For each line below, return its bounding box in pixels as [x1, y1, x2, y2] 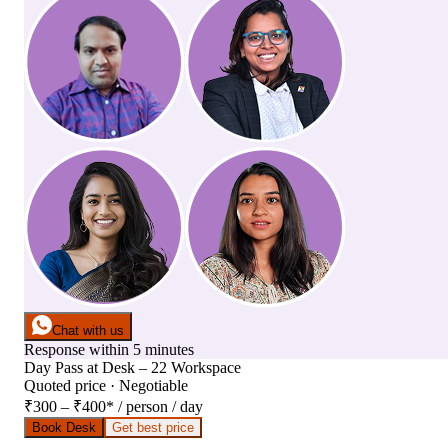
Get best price [112, 420, 194, 436]
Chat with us [52, 323, 124, 339]
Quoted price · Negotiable [24, 377, 188, 395]
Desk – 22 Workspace [102, 359, 241, 377]
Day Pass [24, 359, 83, 377]
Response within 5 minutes [24, 341, 194, 359]
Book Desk [32, 420, 96, 436]
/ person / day [118, 398, 203, 416]
